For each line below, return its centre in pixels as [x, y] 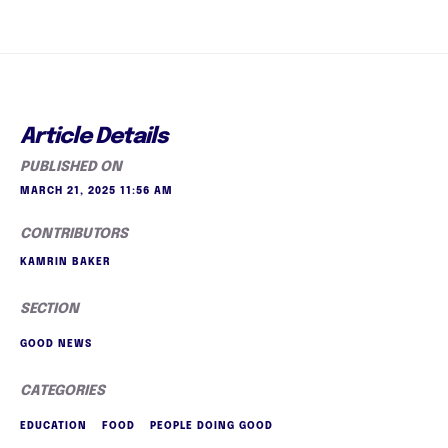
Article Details [93, 136]
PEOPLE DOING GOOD [211, 425]
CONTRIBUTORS [74, 233]
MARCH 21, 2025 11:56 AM [96, 190]
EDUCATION [53, 425]
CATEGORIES [62, 390]
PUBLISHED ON [71, 166]
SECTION [49, 308]
